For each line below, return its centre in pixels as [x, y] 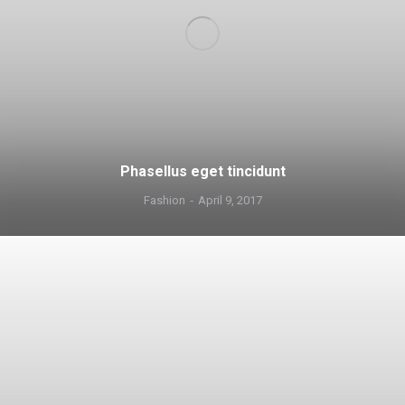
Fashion [164, 200]
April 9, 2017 [230, 200]
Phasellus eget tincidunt [202, 171]
